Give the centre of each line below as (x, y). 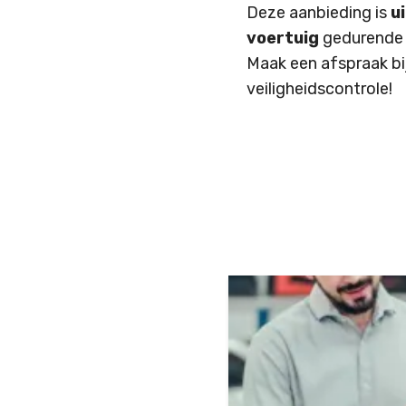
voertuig (283, 38)
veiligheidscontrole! (319, 89)
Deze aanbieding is (319, 13)
